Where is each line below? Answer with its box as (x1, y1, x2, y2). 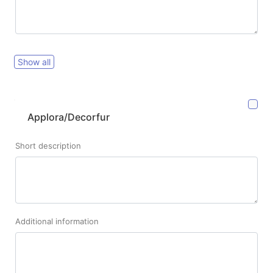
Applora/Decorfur (27, 110, 110, 123)
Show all (18, 56, 51, 67)
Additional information (15, 216, 99, 226)
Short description (15, 140, 81, 151)
